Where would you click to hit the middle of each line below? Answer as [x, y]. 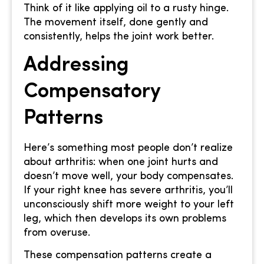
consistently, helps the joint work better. [119, 37]
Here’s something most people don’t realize [128, 148]
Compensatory [92, 93]
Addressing [76, 66]
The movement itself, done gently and [116, 22]
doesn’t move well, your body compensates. [128, 177]
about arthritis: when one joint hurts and [121, 163]
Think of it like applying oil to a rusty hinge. [126, 8]
